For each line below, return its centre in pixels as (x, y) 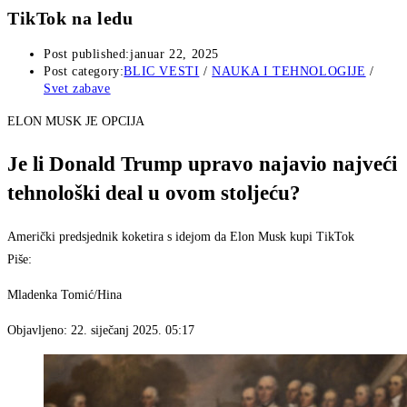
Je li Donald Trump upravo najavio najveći (202, 164)
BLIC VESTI (162, 72)
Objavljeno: (39, 331)
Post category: (84, 72)
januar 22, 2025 (174, 55)
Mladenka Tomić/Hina (65, 295)
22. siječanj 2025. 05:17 (133, 331)
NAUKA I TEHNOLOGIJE (289, 72)
